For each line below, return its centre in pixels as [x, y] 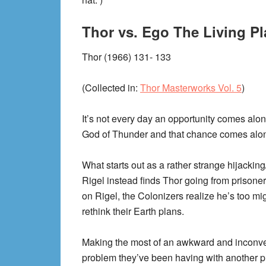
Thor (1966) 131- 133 [126, 57]
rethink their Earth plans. [133, 211]
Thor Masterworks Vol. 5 [191, 88]
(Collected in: [111, 88]
